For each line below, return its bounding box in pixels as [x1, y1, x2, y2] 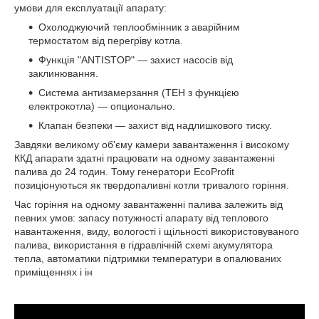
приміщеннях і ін [14, 266, 93, 278]
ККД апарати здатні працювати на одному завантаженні [14, 152, 275, 164]
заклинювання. [28, 67, 98, 79]
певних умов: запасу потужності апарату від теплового [14, 211, 268, 224]
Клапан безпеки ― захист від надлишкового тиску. [38, 119, 272, 131]
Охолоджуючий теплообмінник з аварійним [38, 21, 240, 33]
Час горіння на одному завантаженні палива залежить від [14, 198, 283, 210]
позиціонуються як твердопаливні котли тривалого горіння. [14, 179, 289, 191]
